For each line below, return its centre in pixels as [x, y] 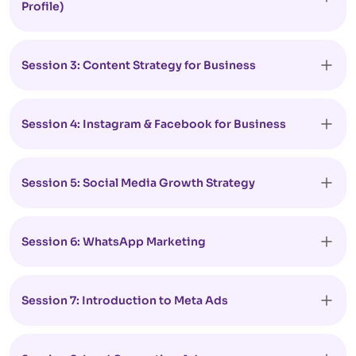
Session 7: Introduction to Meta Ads [125, 300]
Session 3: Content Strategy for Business [139, 65]
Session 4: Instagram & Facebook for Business [154, 124]
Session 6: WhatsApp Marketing [114, 242]
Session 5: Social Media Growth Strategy [138, 183]
